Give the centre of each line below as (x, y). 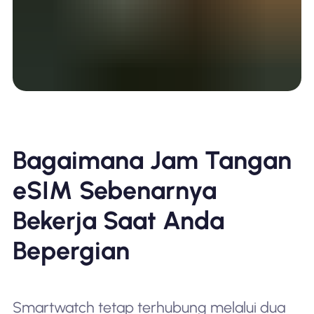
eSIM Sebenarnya (114, 190)
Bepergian (71, 250)
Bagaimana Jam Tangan (152, 160)
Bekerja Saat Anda (118, 220)
